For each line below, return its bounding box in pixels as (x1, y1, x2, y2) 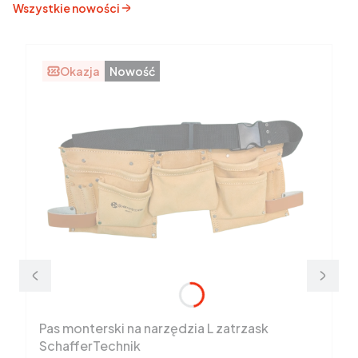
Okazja (60, 64, 100, 78)
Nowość (109, 64, 155, 78)
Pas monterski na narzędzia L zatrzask (39, 320, 268, 336)
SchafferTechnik (39, 337, 141, 354)
